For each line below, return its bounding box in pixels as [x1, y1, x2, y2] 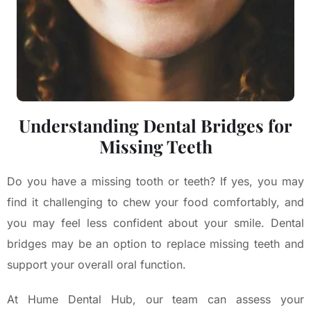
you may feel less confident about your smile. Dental [7, 216, 304, 230]
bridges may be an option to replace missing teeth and [7, 237, 304, 251]
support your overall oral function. [7, 258, 186, 272]
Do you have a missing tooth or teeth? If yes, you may [7, 174, 304, 189]
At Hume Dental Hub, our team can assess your [7, 292, 304, 307]
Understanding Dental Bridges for [19, 114, 292, 137]
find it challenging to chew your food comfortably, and [7, 195, 304, 210]
